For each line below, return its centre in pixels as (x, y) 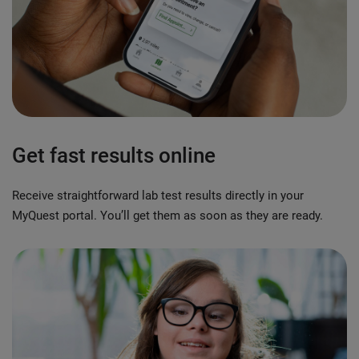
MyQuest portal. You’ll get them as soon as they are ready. (167, 215)
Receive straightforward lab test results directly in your (158, 195)
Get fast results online (114, 155)
